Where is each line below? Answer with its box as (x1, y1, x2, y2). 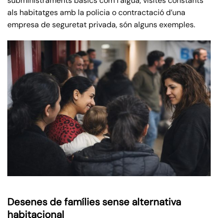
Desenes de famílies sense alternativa (7, 195, 181, 208)
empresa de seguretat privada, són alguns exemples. (7, 19, 195, 30)
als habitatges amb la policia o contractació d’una (7, 7, 185, 18)
